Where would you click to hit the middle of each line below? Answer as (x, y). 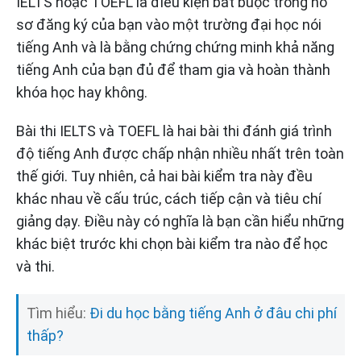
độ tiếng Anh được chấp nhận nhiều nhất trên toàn (180, 154)
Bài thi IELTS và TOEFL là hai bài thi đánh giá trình (174, 131)
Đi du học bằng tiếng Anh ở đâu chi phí (213, 313)
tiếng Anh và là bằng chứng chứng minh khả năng (175, 48)
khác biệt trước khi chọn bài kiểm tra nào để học (172, 244)
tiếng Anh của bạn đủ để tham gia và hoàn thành (173, 70)
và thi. (35, 267)
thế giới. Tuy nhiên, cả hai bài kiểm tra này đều (164, 176)
